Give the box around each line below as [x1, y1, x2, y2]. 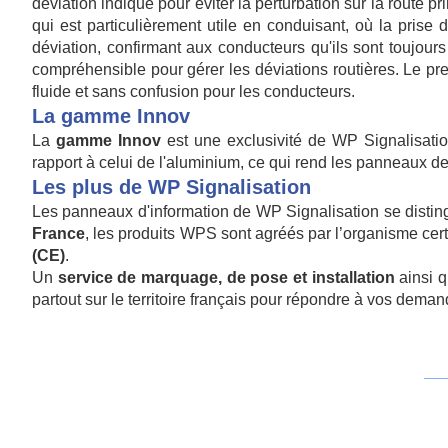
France [32, 225, 85, 242]
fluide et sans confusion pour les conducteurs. [32, 83, 355, 100]
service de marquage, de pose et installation [57, 269, 395, 286]
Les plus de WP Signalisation [32, 176, 311, 198]
